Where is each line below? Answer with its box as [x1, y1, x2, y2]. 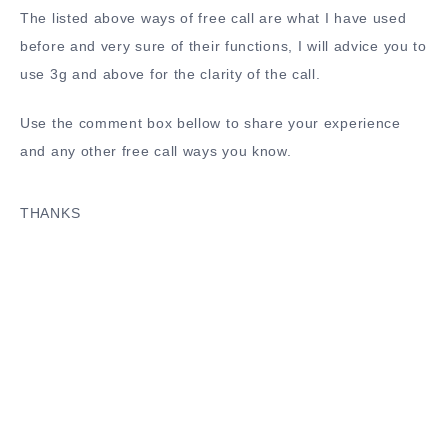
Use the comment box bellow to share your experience [20, 114, 401, 131]
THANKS [20, 204, 81, 221]
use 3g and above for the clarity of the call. [20, 66, 321, 83]
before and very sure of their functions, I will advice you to [20, 38, 427, 55]
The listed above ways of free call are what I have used [20, 10, 407, 27]
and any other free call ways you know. [20, 142, 292, 159]
